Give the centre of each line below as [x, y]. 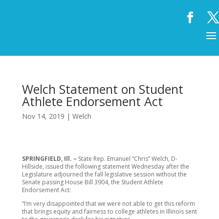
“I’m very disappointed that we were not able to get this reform [108, 204]
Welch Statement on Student [102, 89]
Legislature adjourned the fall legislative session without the [104, 174]
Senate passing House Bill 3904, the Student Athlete [92, 182]
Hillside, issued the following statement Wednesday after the [105, 166]
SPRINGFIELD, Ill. [47, 159]
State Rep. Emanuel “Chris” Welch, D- [127, 159]
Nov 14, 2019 [43, 116]
